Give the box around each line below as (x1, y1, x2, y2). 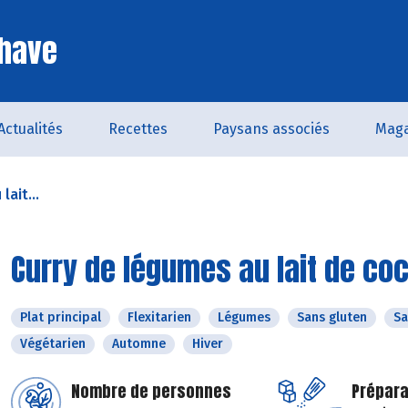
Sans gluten (297, 310, 367, 325)
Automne (112, 336, 166, 352)
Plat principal (20, 310, 101, 325)
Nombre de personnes (71, 379, 231, 403)
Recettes (108, 120, 168, 138)
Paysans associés (213, 120, 330, 138)
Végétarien (20, 336, 86, 352)
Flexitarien (127, 310, 191, 325)
